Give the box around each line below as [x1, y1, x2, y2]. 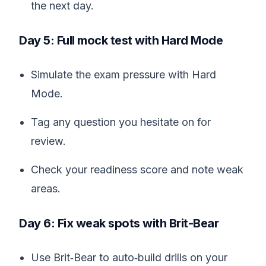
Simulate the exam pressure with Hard [31, 68, 216, 81]
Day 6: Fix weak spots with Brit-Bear [19, 216, 218, 230]
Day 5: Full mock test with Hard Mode [19, 33, 223, 47]
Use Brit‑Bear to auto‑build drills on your [31, 251, 227, 264]
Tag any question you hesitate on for [31, 116, 211, 128]
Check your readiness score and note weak [31, 163, 243, 176]
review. [31, 135, 66, 147]
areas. [31, 182, 61, 195]
